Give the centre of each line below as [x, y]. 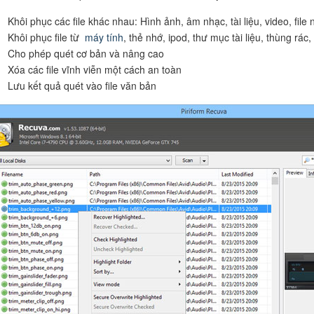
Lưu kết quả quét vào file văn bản [82, 85]
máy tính [102, 37]
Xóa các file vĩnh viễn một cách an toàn [94, 69]
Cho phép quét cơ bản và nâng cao [86, 53]
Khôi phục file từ [45, 37]
